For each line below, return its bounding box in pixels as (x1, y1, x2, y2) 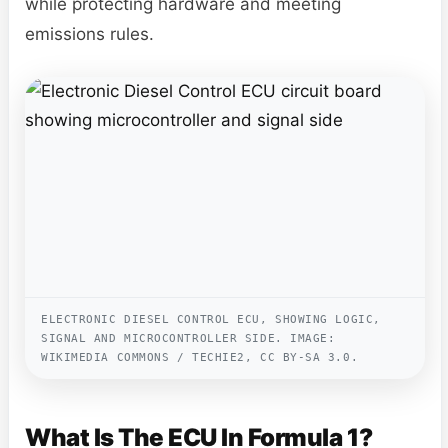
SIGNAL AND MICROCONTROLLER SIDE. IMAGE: (41, 331, 336, 345)
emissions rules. (25, 23, 154, 44)
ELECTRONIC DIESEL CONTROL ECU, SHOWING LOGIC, (41, 312, 381, 326)
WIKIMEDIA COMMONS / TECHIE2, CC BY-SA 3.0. (41, 350, 359, 364)
